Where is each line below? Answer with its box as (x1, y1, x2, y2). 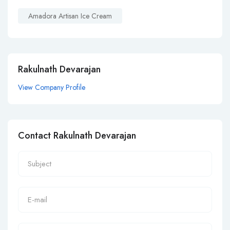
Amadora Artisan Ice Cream (28, 11, 112, 22)
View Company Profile (18, 82, 85, 93)
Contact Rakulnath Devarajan (18, 129, 136, 143)
